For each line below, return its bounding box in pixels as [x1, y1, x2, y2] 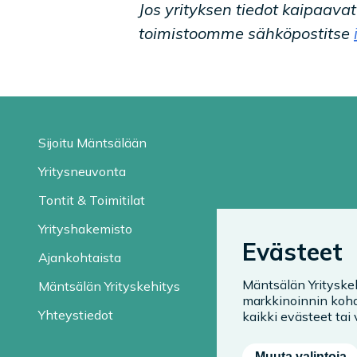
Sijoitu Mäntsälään [38, 135, 147, 151]
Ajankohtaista [38, 249, 121, 265]
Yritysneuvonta [38, 163, 126, 179]
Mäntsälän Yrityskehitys [38, 278, 180, 294]
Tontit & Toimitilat [38, 192, 145, 208]
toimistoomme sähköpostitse [139, 23, 354, 43]
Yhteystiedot [38, 307, 113, 323]
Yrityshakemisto [38, 221, 132, 237]
